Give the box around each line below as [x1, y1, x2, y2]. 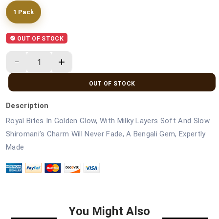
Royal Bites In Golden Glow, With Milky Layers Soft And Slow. [6, 116, 211, 126]
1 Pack [13, 8, 34, 16]
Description [6, 101, 49, 110]
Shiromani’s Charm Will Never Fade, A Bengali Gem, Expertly [6, 130, 206, 139]
